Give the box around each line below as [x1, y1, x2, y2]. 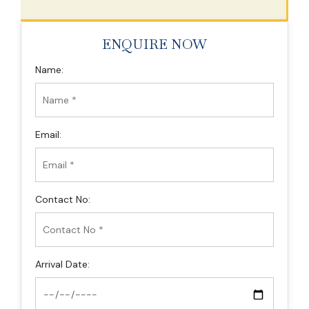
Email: [35, 128, 61, 141]
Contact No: [35, 193, 90, 206]
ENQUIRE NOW [101, 35, 208, 54]
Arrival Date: [35, 258, 90, 271]
